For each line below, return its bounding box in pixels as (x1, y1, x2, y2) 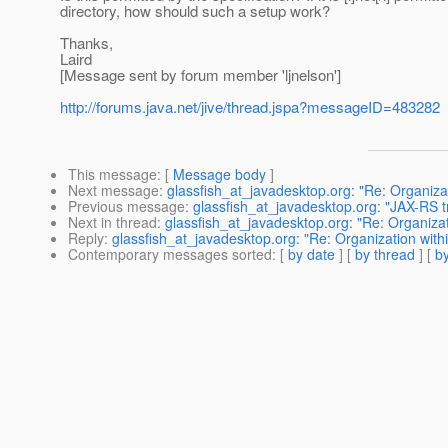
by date (288, 244, 335, 265)
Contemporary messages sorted (68, 244, 272, 265)
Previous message (68, 196, 185, 217)
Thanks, (60, 32, 113, 54)
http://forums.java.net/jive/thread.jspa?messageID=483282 (60, 96, 440, 118)
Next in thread (68, 212, 157, 233)
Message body (173, 164, 266, 185)
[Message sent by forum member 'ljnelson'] (60, 64, 341, 86)
